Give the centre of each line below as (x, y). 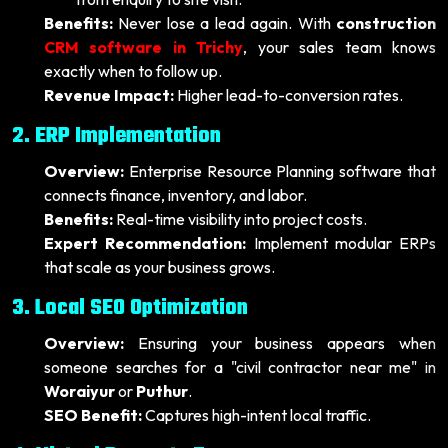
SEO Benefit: (93, 414)
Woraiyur (79, 390)
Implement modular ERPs (341, 242)
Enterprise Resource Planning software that (280, 170)
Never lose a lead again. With (224, 22)
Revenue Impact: (109, 94)
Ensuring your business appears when (280, 342)
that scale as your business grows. (159, 266)
